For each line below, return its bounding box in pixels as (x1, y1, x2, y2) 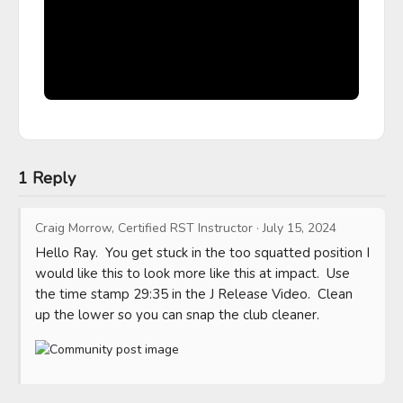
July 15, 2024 (263, 219, 336, 237)
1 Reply (18, 166, 76, 189)
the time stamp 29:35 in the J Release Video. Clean (35, 284, 353, 303)
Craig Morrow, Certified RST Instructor (35, 219, 253, 237)
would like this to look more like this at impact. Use (35, 264, 350, 282)
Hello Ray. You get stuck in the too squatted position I (35, 243, 370, 262)
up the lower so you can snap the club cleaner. (35, 305, 319, 324)
